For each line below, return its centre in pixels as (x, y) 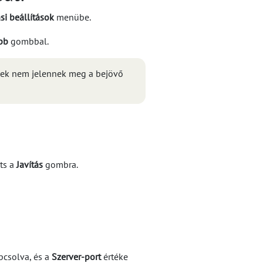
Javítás (30, 165)
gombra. (60, 165)
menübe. (73, 17)
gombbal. (28, 41)
